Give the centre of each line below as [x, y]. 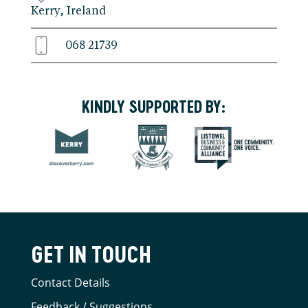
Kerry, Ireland [68, 11]
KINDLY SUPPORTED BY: [154, 106]
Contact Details [70, 282]
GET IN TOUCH [91, 254]
